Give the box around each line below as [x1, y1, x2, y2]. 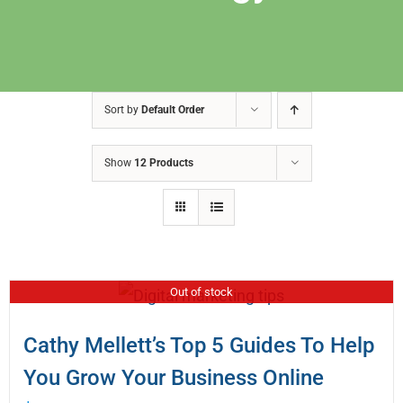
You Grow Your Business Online [23, 365, 324, 391]
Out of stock [170, 285, 233, 300]
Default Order [140, 103, 204, 117]
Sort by [103, 103, 141, 117]
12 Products [133, 157, 193, 170]
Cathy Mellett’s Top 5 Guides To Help [23, 333, 374, 359]
